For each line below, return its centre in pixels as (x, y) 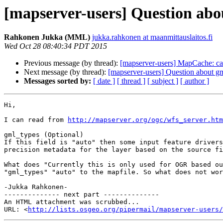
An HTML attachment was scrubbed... (72, 202)
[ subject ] (163, 81)
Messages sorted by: (57, 81)
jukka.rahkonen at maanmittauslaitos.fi (152, 37)
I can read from (36, 120)
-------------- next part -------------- (82, 195)
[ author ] (195, 81)
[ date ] (104, 81)
